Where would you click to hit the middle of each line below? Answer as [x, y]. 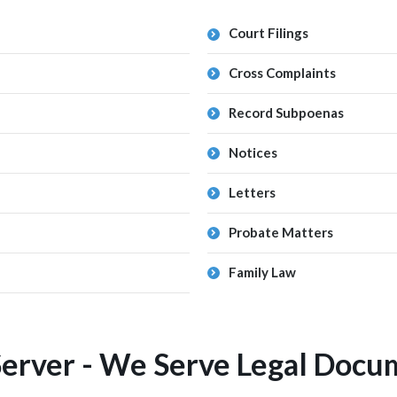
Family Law [262, 272]
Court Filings [269, 33]
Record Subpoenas [286, 113]
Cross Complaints [282, 73]
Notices [253, 152]
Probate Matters [281, 232]
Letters [252, 192]
